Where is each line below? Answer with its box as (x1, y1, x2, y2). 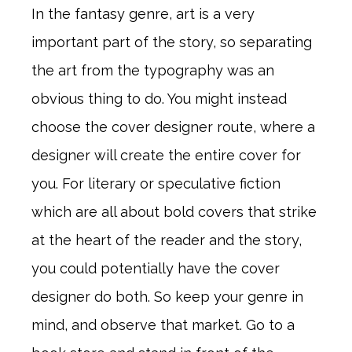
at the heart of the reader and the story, (31, 231, 302, 248)
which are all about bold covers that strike (31, 203, 317, 220)
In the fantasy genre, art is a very (31, 5, 255, 22)
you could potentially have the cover (31, 259, 280, 277)
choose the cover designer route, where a (31, 118, 315, 135)
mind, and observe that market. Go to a (31, 316, 295, 333)
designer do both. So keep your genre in (31, 288, 303, 305)
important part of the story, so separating (31, 33, 312, 50)
